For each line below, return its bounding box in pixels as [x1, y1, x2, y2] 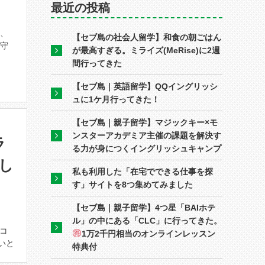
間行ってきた [72, 59, 122, 68]
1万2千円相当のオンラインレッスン [81, 229, 215, 238]
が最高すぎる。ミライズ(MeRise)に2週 [72, 46, 220, 55]
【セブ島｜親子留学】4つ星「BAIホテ [72, 203, 215, 212]
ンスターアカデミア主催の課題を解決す [72, 131, 221, 140]
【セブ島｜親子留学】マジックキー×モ [72, 118, 218, 127]
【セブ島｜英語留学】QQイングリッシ [72, 82, 218, 91]
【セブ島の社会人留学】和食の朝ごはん [72, 33, 221, 42]
